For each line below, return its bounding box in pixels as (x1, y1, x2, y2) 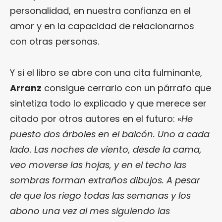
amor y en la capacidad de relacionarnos (10, 19, 194, 32)
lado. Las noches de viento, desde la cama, (10, 143, 202, 156)
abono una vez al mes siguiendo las (10, 204, 170, 217)
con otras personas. (10, 35, 99, 48)
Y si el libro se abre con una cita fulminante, (10, 66, 202, 79)
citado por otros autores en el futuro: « (10, 112, 181, 125)
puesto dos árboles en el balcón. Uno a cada (10, 127, 210, 140)
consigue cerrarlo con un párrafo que (42, 81, 211, 94)
